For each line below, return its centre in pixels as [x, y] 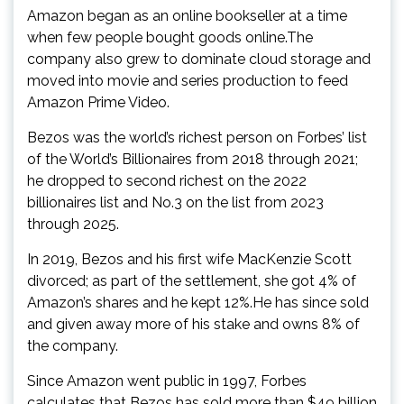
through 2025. [73, 224]
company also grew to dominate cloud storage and [199, 59]
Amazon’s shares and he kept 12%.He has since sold [198, 302]
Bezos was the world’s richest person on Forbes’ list [197, 137]
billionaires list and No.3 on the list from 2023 [175, 202]
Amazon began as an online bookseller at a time [187, 15]
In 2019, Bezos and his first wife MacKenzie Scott [189, 259]
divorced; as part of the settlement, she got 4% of [192, 280]
